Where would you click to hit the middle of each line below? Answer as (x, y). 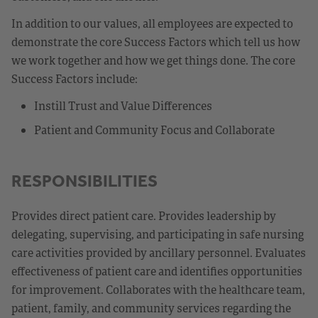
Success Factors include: (75, 78)
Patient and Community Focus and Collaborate (154, 130)
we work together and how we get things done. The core (153, 60)
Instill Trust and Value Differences (123, 105)
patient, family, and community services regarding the (151, 308)
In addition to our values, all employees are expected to (152, 23)
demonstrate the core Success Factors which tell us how (156, 42)
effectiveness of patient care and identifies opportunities (157, 271)
